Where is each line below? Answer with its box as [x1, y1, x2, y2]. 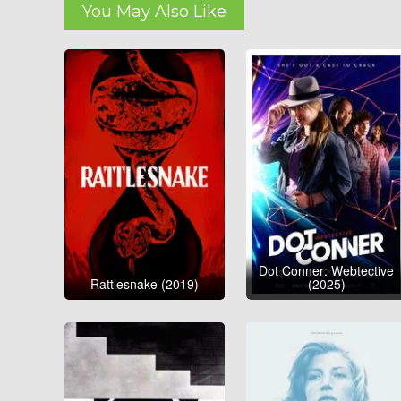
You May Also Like [82, 2, 226, 21]
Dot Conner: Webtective [259, 261, 395, 280]
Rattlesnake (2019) [90, 275, 200, 294]
